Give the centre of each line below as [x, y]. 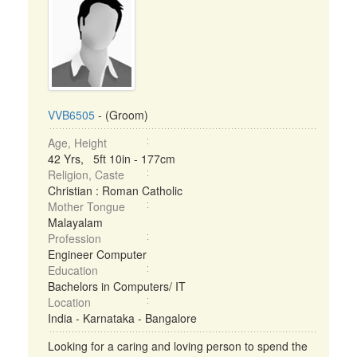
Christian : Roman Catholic [115, 190]
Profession [75, 238]
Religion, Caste [86, 175]
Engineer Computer [97, 254]
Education [73, 270]
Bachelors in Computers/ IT [117, 286]
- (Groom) [122, 115]
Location [69, 302]
